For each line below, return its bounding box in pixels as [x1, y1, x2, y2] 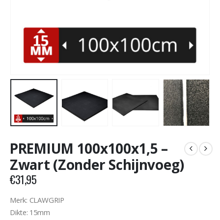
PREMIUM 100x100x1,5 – [10, 139, 168, 158]
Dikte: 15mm [10, 207, 50, 217]
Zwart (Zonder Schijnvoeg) [10, 155, 185, 174]
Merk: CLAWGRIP [10, 194, 64, 205]
